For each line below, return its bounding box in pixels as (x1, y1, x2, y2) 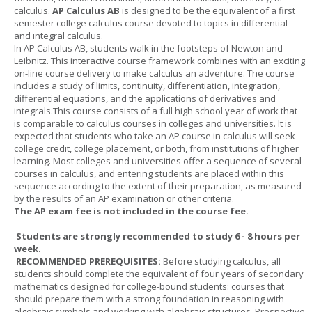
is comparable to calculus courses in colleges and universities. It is (14, 117, 292, 130)
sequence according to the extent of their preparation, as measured (14, 180, 302, 192)
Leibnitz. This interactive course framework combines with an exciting (14, 54, 305, 67)
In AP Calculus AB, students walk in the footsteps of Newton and (14, 42, 283, 54)
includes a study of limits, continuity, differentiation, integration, (14, 79, 280, 92)
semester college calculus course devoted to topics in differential (14, 17, 288, 29)
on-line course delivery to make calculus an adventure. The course (14, 67, 295, 79)
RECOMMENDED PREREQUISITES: (14, 255, 163, 267)
